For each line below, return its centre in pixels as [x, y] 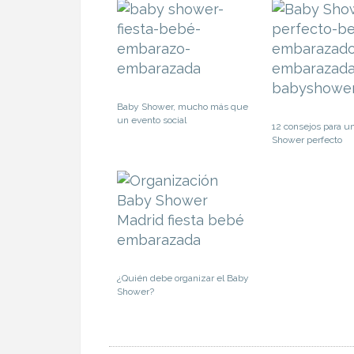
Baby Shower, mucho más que [183, 106]
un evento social [152, 120]
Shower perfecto [307, 139]
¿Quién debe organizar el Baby [183, 278]
